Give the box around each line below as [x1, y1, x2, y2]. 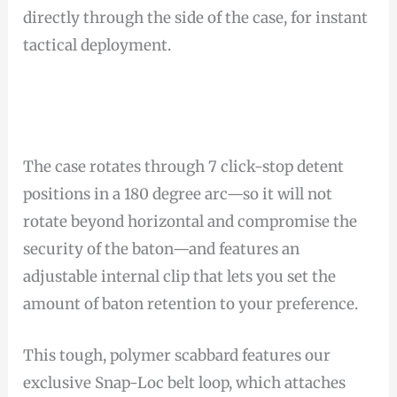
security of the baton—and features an [23, 238, 300, 259]
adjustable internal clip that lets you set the [23, 266, 337, 286]
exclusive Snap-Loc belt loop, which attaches [23, 373, 346, 393]
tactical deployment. [23, 35, 172, 55]
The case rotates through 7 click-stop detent [23, 156, 345, 176]
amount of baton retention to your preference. [23, 293, 359, 314]
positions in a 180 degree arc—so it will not [23, 183, 333, 204]
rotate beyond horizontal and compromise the [23, 211, 358, 231]
